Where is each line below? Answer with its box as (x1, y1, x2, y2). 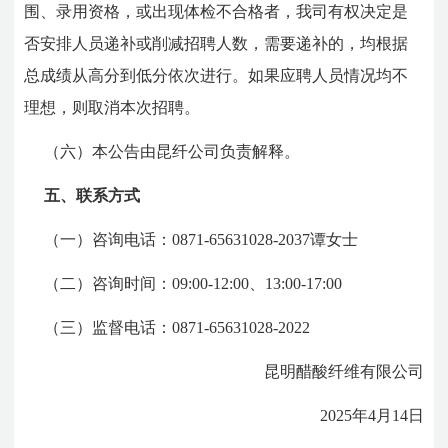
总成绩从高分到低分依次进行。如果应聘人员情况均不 (24, 66, 409, 84)
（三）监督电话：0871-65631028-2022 (44, 318, 311, 336)
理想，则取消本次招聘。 (24, 98, 201, 116)
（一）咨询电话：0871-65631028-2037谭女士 (44, 230, 359, 248)
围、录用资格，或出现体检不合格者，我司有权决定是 (24, 2, 409, 20)
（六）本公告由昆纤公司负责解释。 (44, 142, 301, 160)
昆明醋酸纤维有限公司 (263, 362, 424, 380)
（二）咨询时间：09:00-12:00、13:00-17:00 (44, 274, 343, 292)
